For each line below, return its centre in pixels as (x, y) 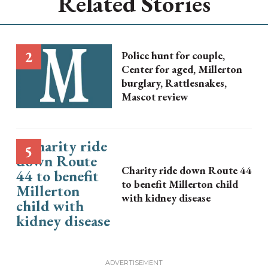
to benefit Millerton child (179, 184)
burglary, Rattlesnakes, (174, 83)
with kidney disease (166, 197)
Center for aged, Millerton (182, 69)
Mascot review (155, 97)
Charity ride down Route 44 (186, 170)
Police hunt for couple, (173, 56)
